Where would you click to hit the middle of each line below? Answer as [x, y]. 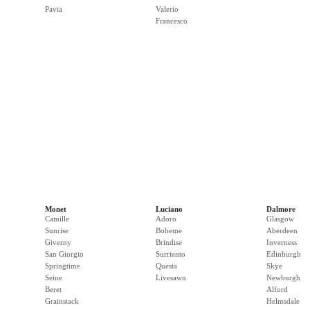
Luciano [169, 209]
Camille [57, 219]
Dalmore [281, 209]
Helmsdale [283, 301]
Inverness [282, 242]
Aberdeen [282, 230]
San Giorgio [64, 254]
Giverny [58, 242]
